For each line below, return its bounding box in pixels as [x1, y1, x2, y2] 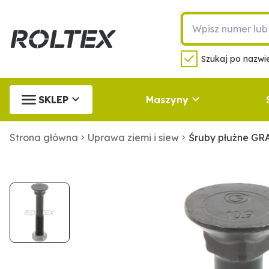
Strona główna [10, 131, 78, 144]
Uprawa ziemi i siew [88, 131, 179, 144]
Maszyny [145, 94, 189, 106]
